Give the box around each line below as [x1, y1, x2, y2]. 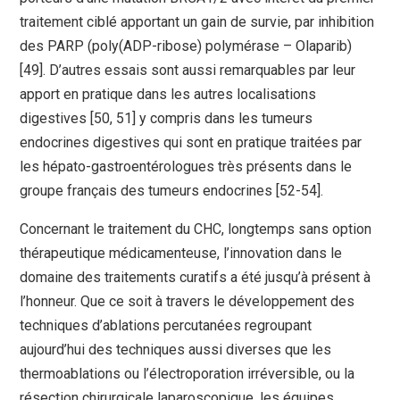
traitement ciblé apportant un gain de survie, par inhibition [20, 13, 375, 31]
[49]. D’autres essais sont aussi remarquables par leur [20, 62, 356, 79]
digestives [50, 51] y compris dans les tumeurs [20, 110, 313, 128]
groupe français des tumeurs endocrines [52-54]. [20, 182, 324, 200]
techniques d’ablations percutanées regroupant [20, 317, 312, 335]
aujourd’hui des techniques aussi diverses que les [20, 341, 332, 359]
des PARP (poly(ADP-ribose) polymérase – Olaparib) [20, 37, 353, 55]
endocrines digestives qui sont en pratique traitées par [20, 134, 362, 152]
